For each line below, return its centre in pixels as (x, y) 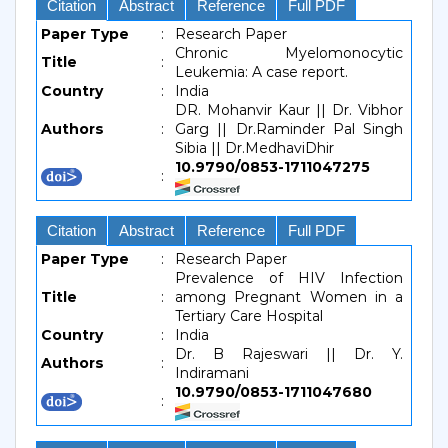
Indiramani (212, 373)
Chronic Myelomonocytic (289, 53)
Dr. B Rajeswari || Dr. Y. (289, 354)
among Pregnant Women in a (289, 297)
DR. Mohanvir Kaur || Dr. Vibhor (289, 110)
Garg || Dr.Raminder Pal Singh (289, 129)
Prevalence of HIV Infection (289, 278)
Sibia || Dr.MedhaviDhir (254, 148)
